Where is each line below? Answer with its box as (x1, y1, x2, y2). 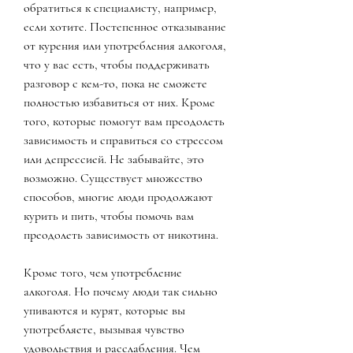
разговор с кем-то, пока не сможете (24, 75, 207, 91)
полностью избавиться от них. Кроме (24, 94, 215, 110)
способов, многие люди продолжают (24, 188, 213, 205)
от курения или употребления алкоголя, (24, 37, 226, 54)
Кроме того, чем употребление (24, 264, 182, 281)
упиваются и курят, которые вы (24, 302, 185, 318)
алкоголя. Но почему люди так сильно (24, 283, 217, 299)
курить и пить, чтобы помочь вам (24, 207, 194, 224)
